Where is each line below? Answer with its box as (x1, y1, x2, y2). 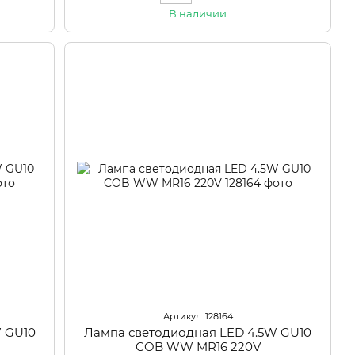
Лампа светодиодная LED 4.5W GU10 (84, 324, 312, 340)
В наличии (169, 7, 227, 21)
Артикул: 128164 (162, 310, 233, 322)
